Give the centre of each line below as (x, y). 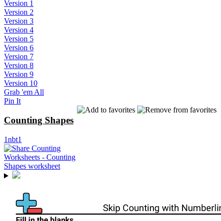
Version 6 (19, 48)
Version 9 (19, 74)
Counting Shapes (39, 120)
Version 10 (21, 83)
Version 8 (19, 66)
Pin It (12, 101)
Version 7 (19, 57)
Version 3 (19, 21)
